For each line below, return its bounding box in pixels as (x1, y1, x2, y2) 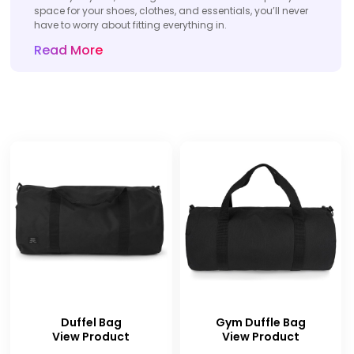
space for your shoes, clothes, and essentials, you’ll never (34, 4, 308, 17)
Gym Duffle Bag (215, 314, 306, 330)
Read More (34, 41, 103, 59)
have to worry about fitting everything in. (34, 18, 227, 32)
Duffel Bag (60, 314, 122, 330)
